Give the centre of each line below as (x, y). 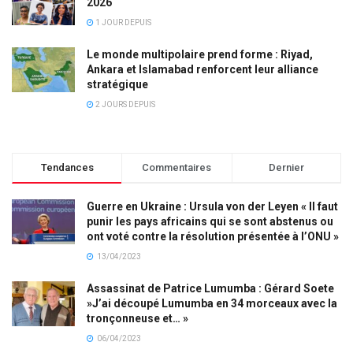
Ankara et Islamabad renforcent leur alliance (203, 69)
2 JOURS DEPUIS (124, 104)
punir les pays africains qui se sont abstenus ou (210, 221)
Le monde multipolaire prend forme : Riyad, (200, 54)
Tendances (67, 167)
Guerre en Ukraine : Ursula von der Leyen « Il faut (212, 206)
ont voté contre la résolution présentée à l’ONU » (213, 236)
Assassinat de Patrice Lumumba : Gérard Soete (210, 288)
